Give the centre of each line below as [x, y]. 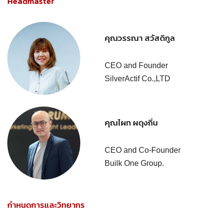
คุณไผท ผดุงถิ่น [131, 122]
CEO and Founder [136, 65]
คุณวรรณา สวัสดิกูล [140, 38]
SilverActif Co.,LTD [137, 78]
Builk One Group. [134, 163]
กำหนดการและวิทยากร [46, 205]
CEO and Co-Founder [143, 150]
